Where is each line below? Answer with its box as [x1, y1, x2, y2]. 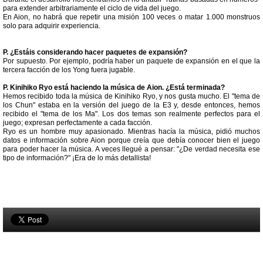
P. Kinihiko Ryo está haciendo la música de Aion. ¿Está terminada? [3, 83, 225, 92]
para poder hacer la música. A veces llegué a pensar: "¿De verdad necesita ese [3, 145, 260, 153]
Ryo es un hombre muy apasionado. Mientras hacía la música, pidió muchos [3, 127, 260, 136]
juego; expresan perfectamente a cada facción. [3, 119, 152, 127]
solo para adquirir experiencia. [3, 22, 100, 30]
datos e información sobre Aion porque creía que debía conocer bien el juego [3, 136, 260, 144]
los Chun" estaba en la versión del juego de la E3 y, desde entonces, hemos [3, 101, 260, 109]
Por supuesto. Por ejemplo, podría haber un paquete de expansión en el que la [3, 57, 260, 65]
